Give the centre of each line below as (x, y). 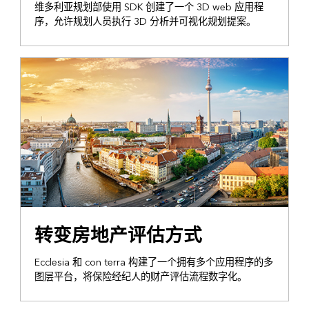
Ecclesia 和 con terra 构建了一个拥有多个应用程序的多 (153, 262)
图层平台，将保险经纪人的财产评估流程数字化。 (140, 277)
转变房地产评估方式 (118, 236)
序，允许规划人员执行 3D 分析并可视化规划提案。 (145, 22)
